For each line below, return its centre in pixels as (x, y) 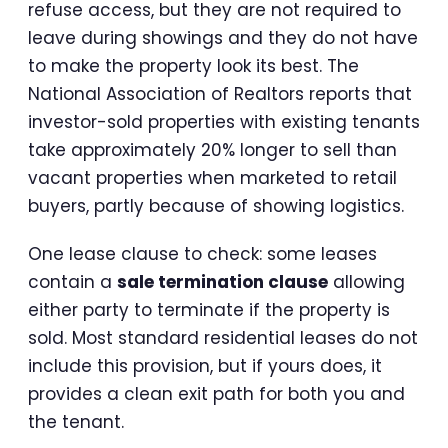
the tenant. (76, 421)
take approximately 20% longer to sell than (212, 149)
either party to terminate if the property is (209, 309)
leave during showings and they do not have (223, 37)
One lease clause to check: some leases (202, 253)
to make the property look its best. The (193, 65)
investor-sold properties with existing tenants (224, 121)
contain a (72, 281)
